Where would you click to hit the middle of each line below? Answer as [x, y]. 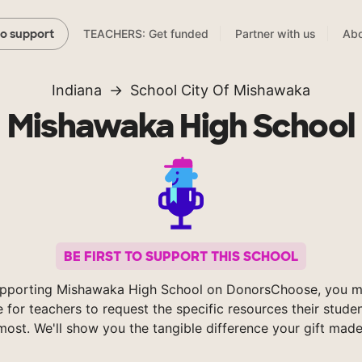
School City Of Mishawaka [220, 90]
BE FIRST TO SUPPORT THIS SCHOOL [181, 256]
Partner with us [276, 34]
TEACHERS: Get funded [146, 34]
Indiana [77, 90]
